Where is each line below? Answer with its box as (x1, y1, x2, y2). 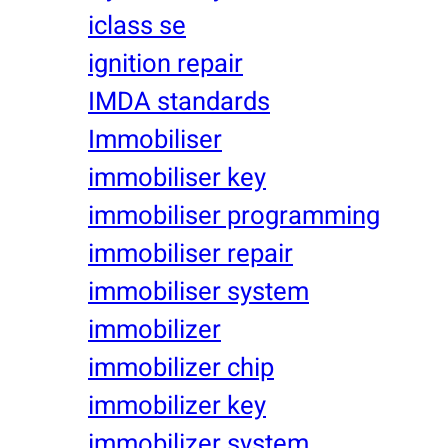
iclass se (88, 6, 186, 45)
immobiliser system (88, 272, 309, 311)
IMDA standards (88, 82, 270, 121)
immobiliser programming (88, 196, 380, 235)
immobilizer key (88, 386, 266, 425)
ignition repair (88, 44, 243, 83)
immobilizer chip (88, 348, 274, 387)
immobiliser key (88, 158, 266, 197)
